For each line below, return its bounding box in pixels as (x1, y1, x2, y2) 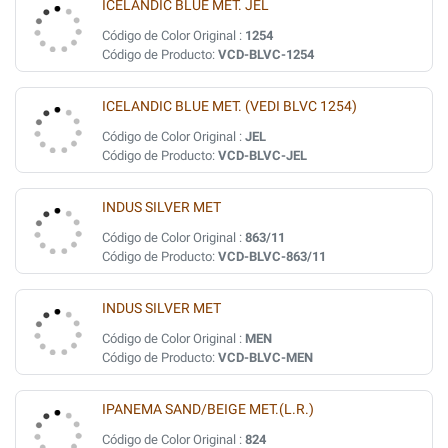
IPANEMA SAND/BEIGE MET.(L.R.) (102, 401, 314, 418)
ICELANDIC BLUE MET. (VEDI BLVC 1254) (102, 98, 357, 115)
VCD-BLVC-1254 (218, 47, 314, 62)
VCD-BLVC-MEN (218, 350, 313, 365)
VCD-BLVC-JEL (218, 148, 307, 163)
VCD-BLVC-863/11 (218, 249, 326, 264)
